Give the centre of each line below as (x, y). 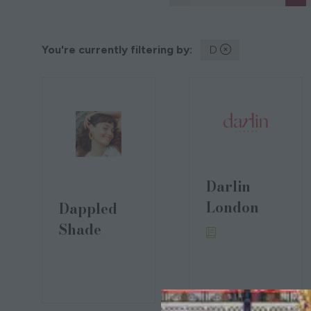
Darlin (228, 186)
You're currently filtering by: (117, 50)
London (233, 207)
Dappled (88, 209)
